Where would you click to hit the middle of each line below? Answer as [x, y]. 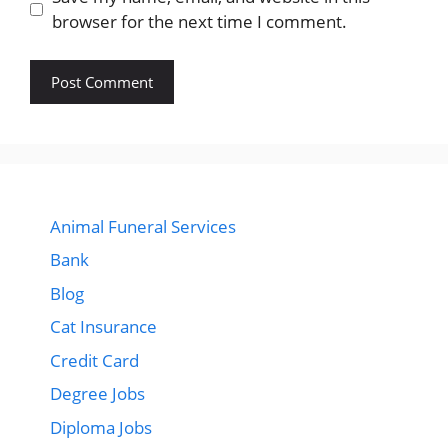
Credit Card [94, 360]
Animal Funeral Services [143, 226]
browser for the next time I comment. [199, 21]
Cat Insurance [103, 326]
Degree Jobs [97, 393]
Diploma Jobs [101, 427]
